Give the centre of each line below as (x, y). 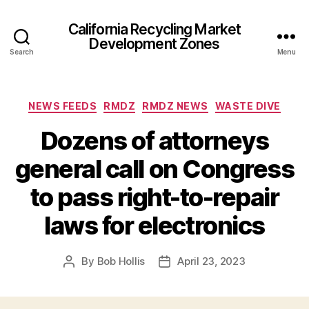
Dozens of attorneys (154, 140)
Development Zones (154, 43)
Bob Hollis (121, 261)
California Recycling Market (154, 29)
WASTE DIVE (248, 106)
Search (22, 52)
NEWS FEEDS (63, 106)
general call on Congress (154, 169)
